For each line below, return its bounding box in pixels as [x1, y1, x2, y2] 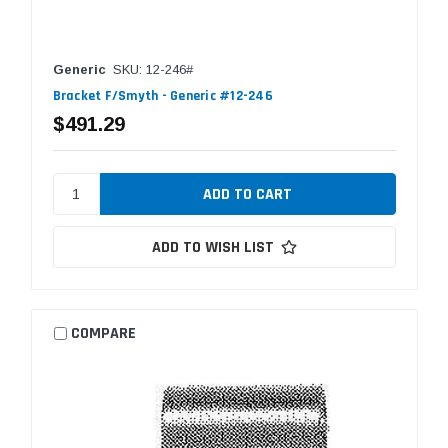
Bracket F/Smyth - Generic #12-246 [52, 86, 273, 105]
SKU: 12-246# [112, 61, 193, 77]
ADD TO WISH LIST [151, 236, 274, 258]
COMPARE [71, 323, 137, 345]
